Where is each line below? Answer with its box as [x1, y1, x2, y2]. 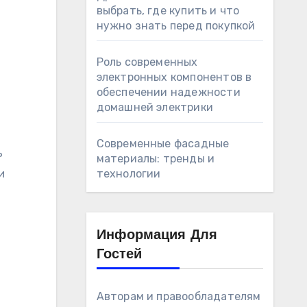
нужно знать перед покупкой [96, 19, 256, 32]
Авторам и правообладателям [96, 290, 261, 303]
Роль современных [96, 56, 198, 69]
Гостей [96, 248, 142, 262]
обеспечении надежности [96, 86, 241, 99]
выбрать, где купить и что [96, 4, 240, 17]
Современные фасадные [96, 137, 230, 150]
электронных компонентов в [96, 71, 252, 84]
